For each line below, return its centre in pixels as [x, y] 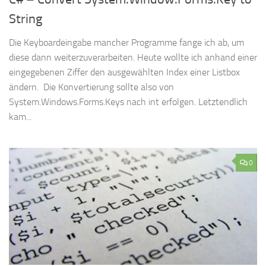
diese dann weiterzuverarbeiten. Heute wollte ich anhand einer [133, 58]
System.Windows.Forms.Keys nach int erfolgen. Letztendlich [128, 102]
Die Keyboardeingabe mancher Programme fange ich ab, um [126, 43]
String [26, 19]
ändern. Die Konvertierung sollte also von [91, 87]
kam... [20, 117]
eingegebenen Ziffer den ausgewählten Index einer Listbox [124, 72]
